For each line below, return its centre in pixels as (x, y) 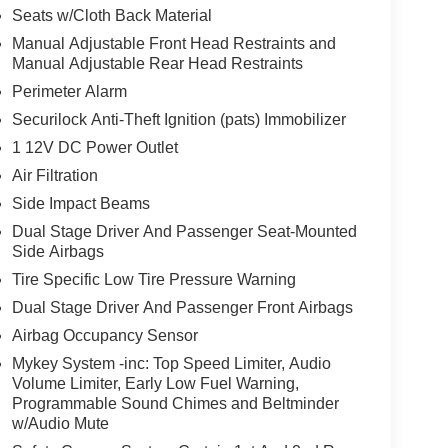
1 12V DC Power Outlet (94, 147)
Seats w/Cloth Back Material (111, 15)
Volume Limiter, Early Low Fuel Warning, (155, 383)
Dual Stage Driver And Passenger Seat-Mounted (184, 231)
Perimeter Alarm (69, 91)
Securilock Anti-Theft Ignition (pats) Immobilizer (178, 119)
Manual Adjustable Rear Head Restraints (157, 63)
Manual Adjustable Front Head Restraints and (173, 43)
